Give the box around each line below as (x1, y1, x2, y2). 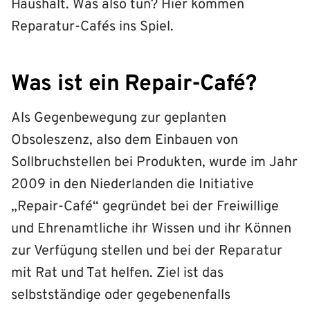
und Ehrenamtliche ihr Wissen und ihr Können (11, 219, 291, 238)
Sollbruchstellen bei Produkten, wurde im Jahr (11, 153, 298, 172)
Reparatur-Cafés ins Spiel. (11, 17, 174, 36)
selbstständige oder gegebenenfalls (11, 286, 230, 304)
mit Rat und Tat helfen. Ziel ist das (11, 264, 224, 282)
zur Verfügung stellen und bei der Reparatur (11, 241, 282, 260)
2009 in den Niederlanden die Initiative (11, 175, 254, 194)
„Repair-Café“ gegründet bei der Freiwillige (11, 197, 279, 216)
